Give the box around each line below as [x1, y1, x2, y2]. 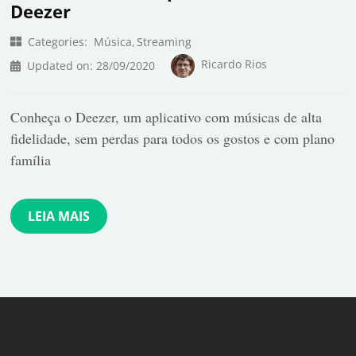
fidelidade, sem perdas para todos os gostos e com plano [10, 128, 335, 148]
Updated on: [26, 58, 96, 74]
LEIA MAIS [28, 207, 91, 225]
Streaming [137, 33, 192, 49]
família [10, 149, 52, 169]
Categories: [28, 33, 88, 49]
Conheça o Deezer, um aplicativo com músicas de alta [10, 106, 323, 126]
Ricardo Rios [200, 56, 267, 72]
